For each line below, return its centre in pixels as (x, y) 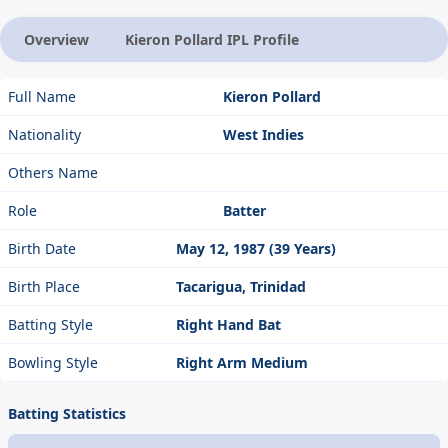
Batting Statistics (67, 414)
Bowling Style (53, 363)
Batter (244, 211)
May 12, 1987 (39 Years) (256, 249)
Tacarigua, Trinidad (241, 287)
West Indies (263, 135)
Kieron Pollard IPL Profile (212, 40)
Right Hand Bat (228, 325)
